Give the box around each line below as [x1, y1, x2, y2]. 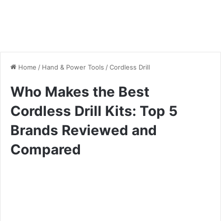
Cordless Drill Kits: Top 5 [10, 102, 178, 119]
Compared [10, 141, 81, 158]
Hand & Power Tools [42, 63, 104, 71]
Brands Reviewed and [10, 121, 157, 139]
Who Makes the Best [10, 83, 149, 100]
